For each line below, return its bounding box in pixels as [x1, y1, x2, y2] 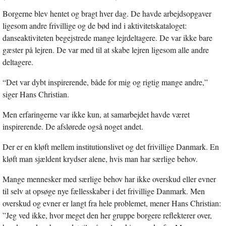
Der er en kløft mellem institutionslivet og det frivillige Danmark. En [3, 141, 219, 152]
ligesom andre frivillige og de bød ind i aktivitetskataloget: [3, 20, 187, 31]
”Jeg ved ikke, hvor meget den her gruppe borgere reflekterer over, [3, 209, 212, 220]
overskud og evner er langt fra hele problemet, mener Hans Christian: [3, 197, 221, 208]
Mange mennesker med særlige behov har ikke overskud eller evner [3, 173, 216, 184]
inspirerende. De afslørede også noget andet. [3, 121, 143, 132]
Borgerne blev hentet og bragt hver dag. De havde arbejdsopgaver [3, 8, 211, 19]
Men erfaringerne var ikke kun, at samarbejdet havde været [3, 108, 190, 120]
